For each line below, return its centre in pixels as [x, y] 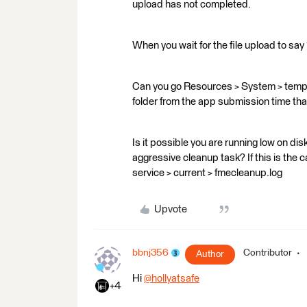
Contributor [268, 253]
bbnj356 [150, 253]
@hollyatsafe [172, 278]
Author [210, 254]
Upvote [170, 209]
